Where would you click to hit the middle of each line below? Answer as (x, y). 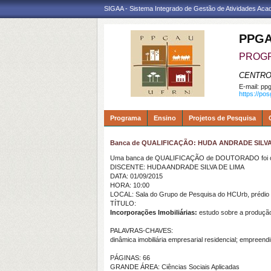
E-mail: (250, 87)
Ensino (165, 118)
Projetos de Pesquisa (222, 118)
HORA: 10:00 (130, 185)
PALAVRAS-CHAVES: (142, 230)
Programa (126, 118)
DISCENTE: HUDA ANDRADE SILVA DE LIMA (177, 167)
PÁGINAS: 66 (130, 258)
